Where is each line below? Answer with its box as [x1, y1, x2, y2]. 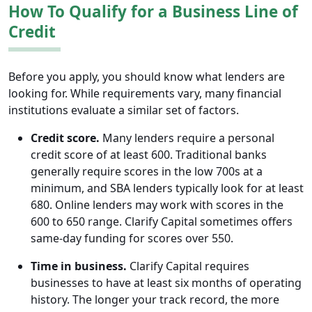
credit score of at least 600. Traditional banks [31, 147, 267, 163]
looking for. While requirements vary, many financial [8, 86, 281, 102]
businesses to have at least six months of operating [31, 275, 302, 291]
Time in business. [31, 258, 127, 274]
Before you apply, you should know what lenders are [8, 69, 285, 85]
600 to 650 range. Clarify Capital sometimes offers [31, 214, 292, 230]
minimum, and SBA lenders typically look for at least [31, 180, 304, 196]
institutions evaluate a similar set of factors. [8, 102, 239, 118]
